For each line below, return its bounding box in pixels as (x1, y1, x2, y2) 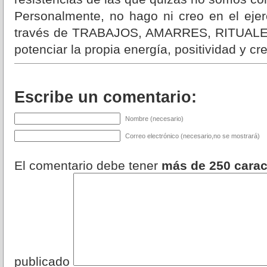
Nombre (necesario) (125, 115, 184, 123)
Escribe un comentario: (14, 88, 197, 107)
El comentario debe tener (14, 159, 162, 173)
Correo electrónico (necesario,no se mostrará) (125, 132, 260, 140)
